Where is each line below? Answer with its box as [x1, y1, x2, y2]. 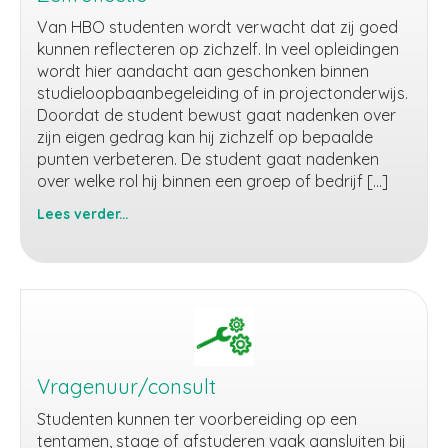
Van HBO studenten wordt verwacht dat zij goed [37, 17, 398, 37]
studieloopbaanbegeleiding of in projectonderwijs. [37, 83, 408, 103]
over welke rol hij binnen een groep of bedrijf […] [37, 171, 388, 191]
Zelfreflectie [36, 224, 124, 244]
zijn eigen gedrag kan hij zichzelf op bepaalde [37, 127, 373, 147]
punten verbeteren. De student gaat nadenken [37, 149, 379, 169]
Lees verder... [37, 205, 128, 222]
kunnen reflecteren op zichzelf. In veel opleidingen [37, 39, 399, 59]
